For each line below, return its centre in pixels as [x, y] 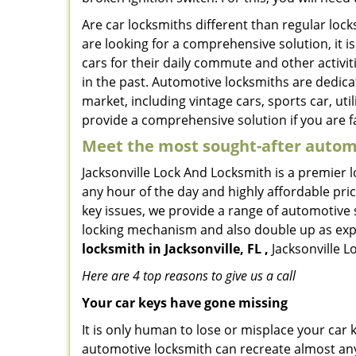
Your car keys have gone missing [185, 303]
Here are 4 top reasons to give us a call [189, 276]
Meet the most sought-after [193, 146]
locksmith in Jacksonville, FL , [175, 249]
